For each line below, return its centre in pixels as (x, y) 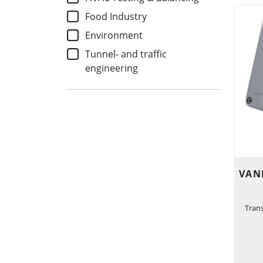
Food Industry (116, 17)
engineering (112, 68)
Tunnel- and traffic (126, 54)
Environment (114, 36)
